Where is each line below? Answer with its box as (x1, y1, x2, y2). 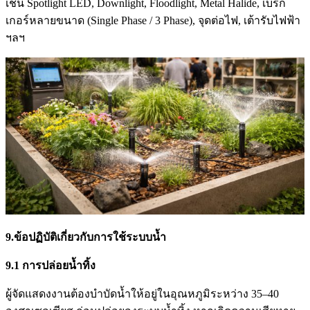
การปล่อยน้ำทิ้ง (22, 259, 95, 272)
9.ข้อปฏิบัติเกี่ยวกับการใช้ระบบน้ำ (6, 231, 166, 244)
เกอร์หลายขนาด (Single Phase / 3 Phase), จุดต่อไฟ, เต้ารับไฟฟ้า (6, 15, 300, 27)
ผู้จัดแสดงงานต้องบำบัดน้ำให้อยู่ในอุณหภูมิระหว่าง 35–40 (6, 288, 279, 300)
